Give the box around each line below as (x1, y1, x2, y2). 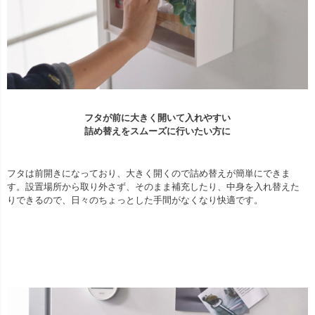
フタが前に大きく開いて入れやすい (84, 112, 231, 124)
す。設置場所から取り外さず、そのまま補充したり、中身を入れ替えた (7, 181, 300, 193)
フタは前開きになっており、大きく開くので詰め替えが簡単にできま (7, 168, 290, 179)
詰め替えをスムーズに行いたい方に (84, 126, 231, 137)
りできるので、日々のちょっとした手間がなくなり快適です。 (7, 195, 263, 206)
